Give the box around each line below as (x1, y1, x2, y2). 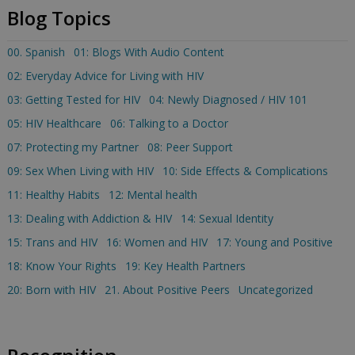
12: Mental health (108, 186, 197, 202)
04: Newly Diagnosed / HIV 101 (148, 91, 307, 107)
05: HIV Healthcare (6, 115, 101, 131)
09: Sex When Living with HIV (6, 162, 154, 178)
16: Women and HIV (105, 234, 208, 250)
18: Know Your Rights (6, 258, 116, 273)
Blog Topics (6, 4, 111, 31)
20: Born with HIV (6, 281, 96, 297)
